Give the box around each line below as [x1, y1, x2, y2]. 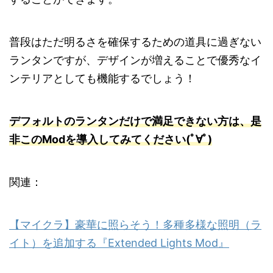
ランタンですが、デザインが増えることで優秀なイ [9, 53, 261, 66]
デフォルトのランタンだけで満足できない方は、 [9, 114, 250, 127]
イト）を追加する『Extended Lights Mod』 [9, 236, 229, 249]
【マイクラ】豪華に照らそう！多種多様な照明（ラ [9, 218, 261, 231]
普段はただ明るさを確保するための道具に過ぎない [9, 35, 261, 48]
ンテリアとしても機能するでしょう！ [9, 71, 196, 85]
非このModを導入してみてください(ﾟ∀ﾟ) [9, 132, 212, 146]
